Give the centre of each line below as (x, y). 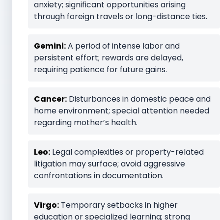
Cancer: (50, 99)
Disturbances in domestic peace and (139, 99)
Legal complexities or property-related (127, 152)
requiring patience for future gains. (100, 69)
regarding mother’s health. (86, 122)
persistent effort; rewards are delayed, (109, 57)
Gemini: (50, 46)
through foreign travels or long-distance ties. (121, 16)
